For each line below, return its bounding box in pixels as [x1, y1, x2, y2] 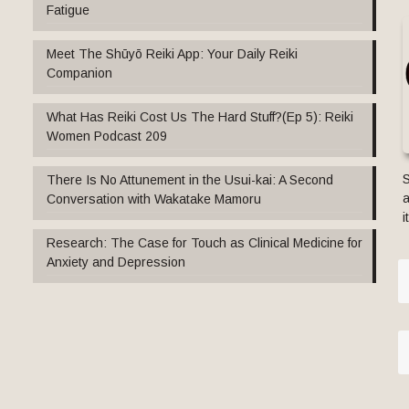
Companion [46, 65, 112, 80]
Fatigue [46, 2, 89, 17]
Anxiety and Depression [46, 254, 185, 269]
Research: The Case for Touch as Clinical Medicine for [46, 235, 362, 250]
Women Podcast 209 [46, 128, 167, 143]
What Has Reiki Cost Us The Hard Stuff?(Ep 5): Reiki [46, 109, 353, 124]
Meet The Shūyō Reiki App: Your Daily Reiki [46, 46, 298, 61]
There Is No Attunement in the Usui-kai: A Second [46, 172, 333, 187]
